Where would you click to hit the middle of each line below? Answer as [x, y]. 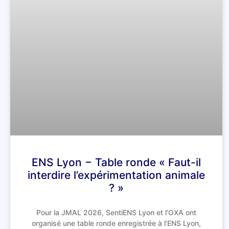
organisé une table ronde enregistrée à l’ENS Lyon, [116, 223]
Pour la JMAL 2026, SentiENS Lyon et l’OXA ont [116, 212]
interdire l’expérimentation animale [116, 175]
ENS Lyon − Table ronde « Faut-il [116, 162]
